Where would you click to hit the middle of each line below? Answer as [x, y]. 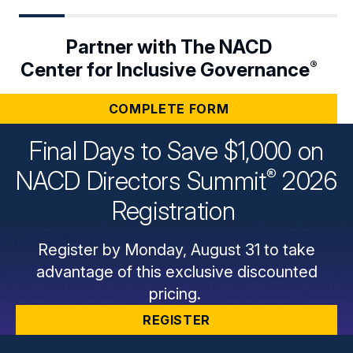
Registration [176, 211]
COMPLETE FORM [169, 109]
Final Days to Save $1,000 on [176, 151]
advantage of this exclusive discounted [176, 272]
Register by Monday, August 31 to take [176, 250]
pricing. [176, 294]
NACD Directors [101, 181]
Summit [226, 181]
